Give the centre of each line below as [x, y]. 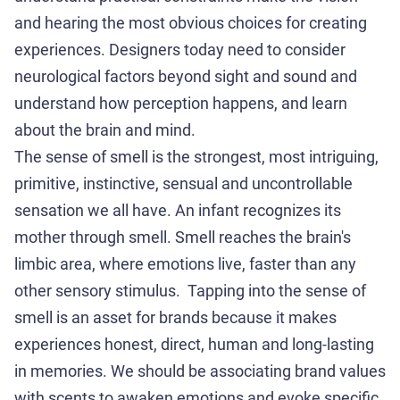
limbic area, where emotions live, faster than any [185, 264]
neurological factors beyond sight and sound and [186, 76]
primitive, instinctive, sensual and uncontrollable [183, 183]
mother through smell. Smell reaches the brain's [183, 237]
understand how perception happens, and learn [181, 103]
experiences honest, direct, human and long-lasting [194, 344]
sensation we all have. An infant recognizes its [178, 210]
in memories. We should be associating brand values [200, 371]
